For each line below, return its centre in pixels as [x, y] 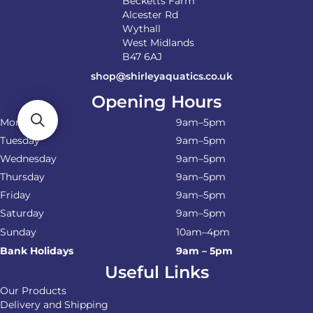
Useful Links [156, 272]
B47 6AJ [142, 56]
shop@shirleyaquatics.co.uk [162, 76]
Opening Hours [156, 101]
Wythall [141, 28]
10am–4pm [203, 232]
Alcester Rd [150, 14]
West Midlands [158, 42]
